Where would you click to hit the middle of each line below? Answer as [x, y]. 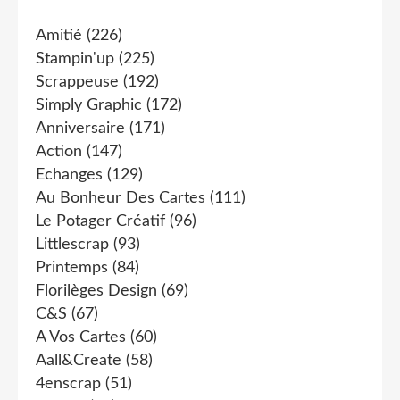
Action [59, 152]
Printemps [72, 268]
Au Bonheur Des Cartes [121, 198]
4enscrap [68, 384]
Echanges [69, 175]
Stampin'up [75, 59]
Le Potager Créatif [100, 221]
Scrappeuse [77, 82]
